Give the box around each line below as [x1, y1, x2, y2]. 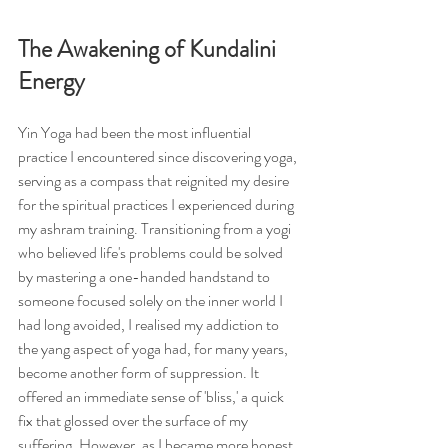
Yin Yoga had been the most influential [18, 121, 254, 144]
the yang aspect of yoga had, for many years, [18, 337, 291, 360]
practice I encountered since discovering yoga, [18, 145, 300, 168]
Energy [18, 64, 85, 98]
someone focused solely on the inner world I [18, 289, 286, 312]
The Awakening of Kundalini [18, 32, 281, 66]
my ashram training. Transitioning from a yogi [18, 217, 294, 240]
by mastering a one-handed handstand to [18, 265, 273, 288]
